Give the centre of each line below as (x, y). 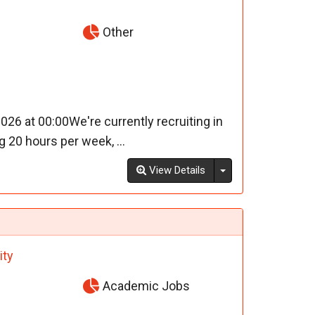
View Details (175, 171)
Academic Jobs (145, 286)
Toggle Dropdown (265, 170)
